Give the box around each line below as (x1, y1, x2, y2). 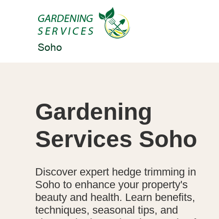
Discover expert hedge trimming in (35, 165, 196, 178)
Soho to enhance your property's (35, 178, 188, 191)
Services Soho (35, 126, 197, 152)
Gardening (35, 98, 152, 125)
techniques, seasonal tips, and (35, 203, 178, 216)
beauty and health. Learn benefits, (35, 191, 195, 203)
